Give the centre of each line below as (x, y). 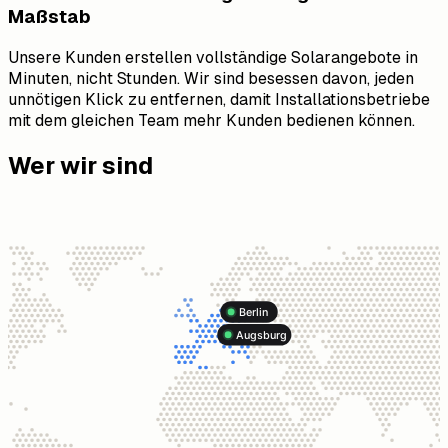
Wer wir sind (80, 165)
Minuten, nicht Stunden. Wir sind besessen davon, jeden (211, 78)
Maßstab (49, 16)
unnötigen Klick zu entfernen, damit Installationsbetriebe (219, 99)
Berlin (253, 312)
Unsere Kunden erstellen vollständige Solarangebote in (213, 57)
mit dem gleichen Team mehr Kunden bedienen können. (211, 120)
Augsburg (261, 334)
